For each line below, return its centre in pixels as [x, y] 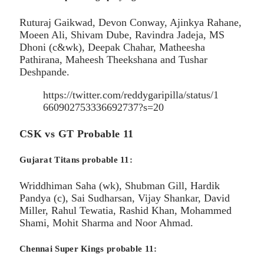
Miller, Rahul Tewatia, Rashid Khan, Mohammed [126, 211]
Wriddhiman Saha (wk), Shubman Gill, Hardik [120, 186]
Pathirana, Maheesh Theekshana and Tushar [113, 60]
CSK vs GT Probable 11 [77, 134]
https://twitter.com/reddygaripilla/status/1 [131, 95]
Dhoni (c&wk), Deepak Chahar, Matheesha [112, 47]
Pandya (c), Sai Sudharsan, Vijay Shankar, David [125, 198]
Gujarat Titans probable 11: [76, 160]
